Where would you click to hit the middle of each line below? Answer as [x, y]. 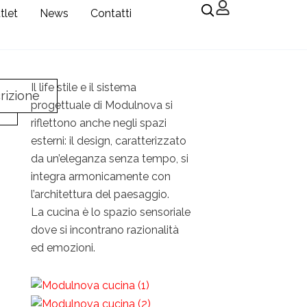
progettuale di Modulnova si [102, 105]
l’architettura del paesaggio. [100, 194]
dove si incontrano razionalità [105, 230]
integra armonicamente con [101, 176]
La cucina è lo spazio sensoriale [111, 212]
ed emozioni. [63, 248]
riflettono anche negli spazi [99, 123]
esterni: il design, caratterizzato [109, 141]
